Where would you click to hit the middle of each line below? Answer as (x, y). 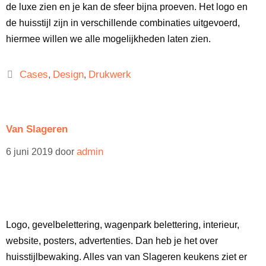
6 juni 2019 (29, 152)
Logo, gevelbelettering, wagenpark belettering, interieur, (123, 225)
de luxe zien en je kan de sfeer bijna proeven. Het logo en (127, 7)
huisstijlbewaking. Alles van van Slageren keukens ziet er (126, 257)
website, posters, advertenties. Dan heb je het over (112, 241)
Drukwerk (110, 75)
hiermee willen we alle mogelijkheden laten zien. (108, 39)
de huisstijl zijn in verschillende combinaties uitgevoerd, (123, 23)
